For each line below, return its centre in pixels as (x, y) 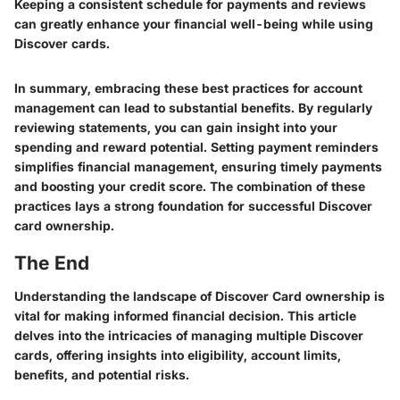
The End (52, 262)
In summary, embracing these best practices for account (188, 87)
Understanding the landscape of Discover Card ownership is (200, 296)
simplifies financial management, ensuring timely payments (198, 166)
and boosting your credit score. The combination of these (190, 186)
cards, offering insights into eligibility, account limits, (178, 355)
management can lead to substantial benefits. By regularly (193, 107)
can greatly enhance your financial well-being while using (194, 23)
